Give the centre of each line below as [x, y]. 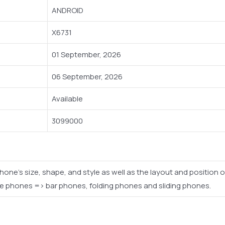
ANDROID [68, 10]
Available [67, 98]
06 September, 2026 [87, 76]
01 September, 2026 [86, 54]
